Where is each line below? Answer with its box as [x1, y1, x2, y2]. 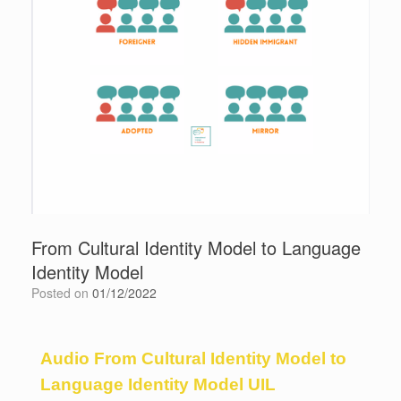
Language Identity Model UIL [40, 374, 276, 394]
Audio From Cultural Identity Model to [40, 348, 346, 368]
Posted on [39, 283, 92, 302]
